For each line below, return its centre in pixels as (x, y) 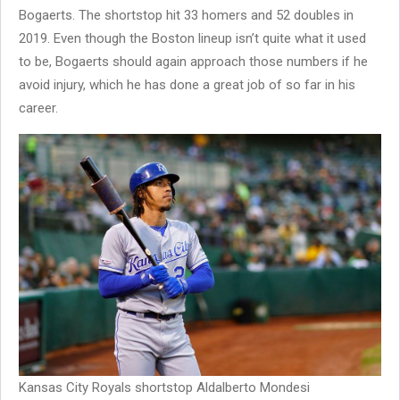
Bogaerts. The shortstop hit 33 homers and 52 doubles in (186, 16)
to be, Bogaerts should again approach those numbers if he (193, 62)
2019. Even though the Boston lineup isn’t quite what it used (192, 39)
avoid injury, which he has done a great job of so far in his (187, 85)
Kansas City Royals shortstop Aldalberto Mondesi (164, 387)
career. (38, 108)
